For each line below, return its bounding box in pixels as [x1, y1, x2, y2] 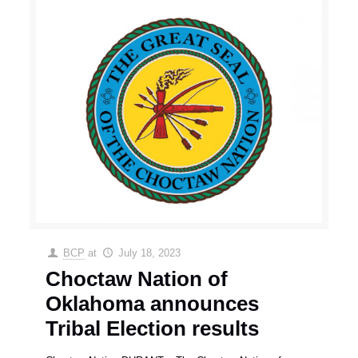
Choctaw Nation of [46, 267, 229, 292]
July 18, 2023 [117, 247, 181, 260]
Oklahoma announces [46, 292, 260, 316]
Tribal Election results [46, 316, 260, 341]
